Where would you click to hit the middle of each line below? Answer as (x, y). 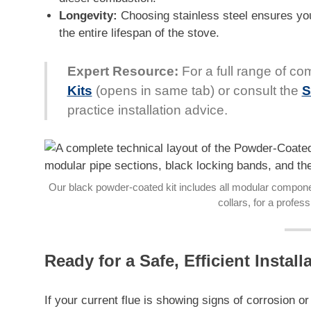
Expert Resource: (123, 71)
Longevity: (89, 16)
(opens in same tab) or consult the (197, 90)
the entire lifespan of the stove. (140, 33)
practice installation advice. (147, 110)
